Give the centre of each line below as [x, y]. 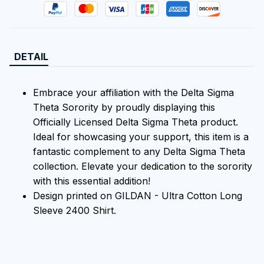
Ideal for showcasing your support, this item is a [141, 136]
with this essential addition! [92, 181]
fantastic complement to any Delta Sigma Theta [139, 151]
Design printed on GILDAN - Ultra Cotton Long [138, 195]
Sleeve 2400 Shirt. [75, 210]
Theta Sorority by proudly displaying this [124, 107]
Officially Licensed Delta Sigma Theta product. [136, 122]
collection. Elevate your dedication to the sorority [143, 166]
